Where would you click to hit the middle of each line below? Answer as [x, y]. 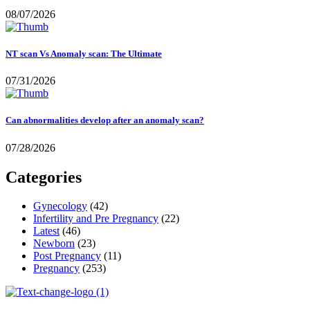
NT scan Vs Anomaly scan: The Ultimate [84, 54]
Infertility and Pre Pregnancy [96, 219]
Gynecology [60, 206]
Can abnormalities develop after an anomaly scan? [105, 120]
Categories [44, 177]
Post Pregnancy [67, 256]
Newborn [54, 244]
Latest [46, 231]
